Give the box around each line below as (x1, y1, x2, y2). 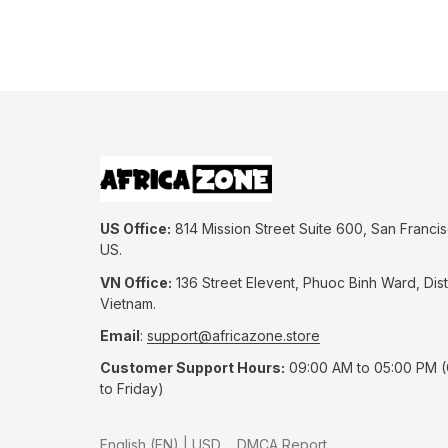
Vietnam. (100, 294, 156, 312)
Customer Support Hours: (100, 359, 285, 376)
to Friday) (100, 380, 164, 397)
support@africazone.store (147, 326, 320, 344)
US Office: (100, 220, 171, 238)
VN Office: (100, 273, 172, 291)
